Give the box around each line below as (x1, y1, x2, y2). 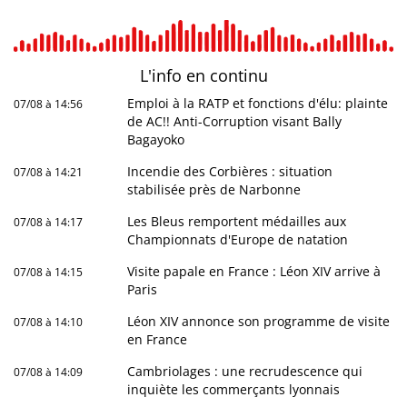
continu (209, 65, 268, 87)
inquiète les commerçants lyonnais (127, 381, 341, 399)
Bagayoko (127, 131, 185, 149)
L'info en (139, 65, 210, 87)
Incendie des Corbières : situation (127, 163, 333, 181)
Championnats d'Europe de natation (127, 231, 349, 249)
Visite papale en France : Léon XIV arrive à (127, 263, 382, 281)
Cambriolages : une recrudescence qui (127, 362, 363, 381)
